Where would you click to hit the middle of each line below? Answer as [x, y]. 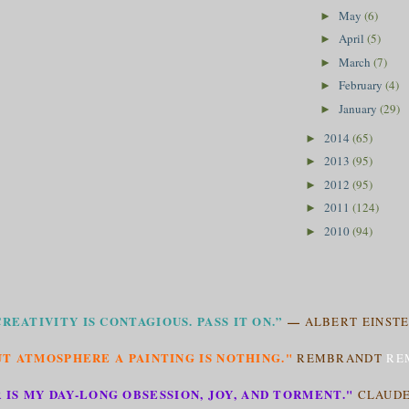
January [359, 108]
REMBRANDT [340, 358]
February [362, 85]
